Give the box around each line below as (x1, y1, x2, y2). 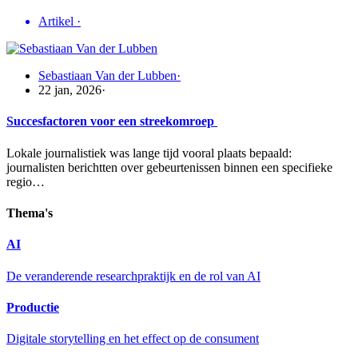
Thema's (6, 206, 53, 221)
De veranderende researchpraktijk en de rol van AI (6, 268, 261, 283)
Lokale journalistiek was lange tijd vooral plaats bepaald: (6, 145, 292, 160)
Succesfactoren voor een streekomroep (6, 114, 217, 129)
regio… (6, 174, 45, 189)
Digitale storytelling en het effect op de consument (6, 332, 259, 346)
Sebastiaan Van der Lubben (38, 69, 177, 83)
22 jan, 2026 (38, 83, 101, 97)
